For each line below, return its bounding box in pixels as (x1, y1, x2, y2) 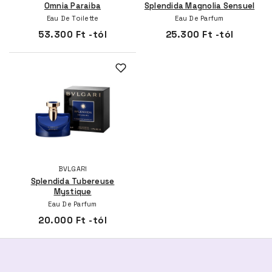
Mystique (53, 186, 92, 197)
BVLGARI (58, 164, 87, 173)
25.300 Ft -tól (165, 28, 234, 40)
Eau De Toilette (46, 13, 99, 22)
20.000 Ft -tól (38, 214, 107, 226)
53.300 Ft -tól (38, 28, 107, 40)
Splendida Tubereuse (30, 175, 115, 186)
